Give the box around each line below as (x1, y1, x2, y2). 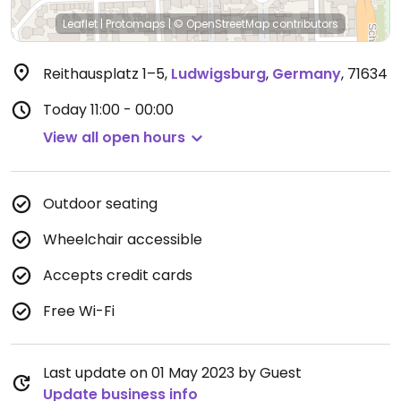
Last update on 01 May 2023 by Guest (43, 363, 302, 383)
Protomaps (106, 16, 166, 31)
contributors (269, 16, 338, 31)
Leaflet (63, 16, 98, 31)
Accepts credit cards (43, 265, 192, 286)
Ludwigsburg (171, 64, 266, 84)
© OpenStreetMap (174, 16, 269, 31)
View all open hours (43, 127, 185, 148)
